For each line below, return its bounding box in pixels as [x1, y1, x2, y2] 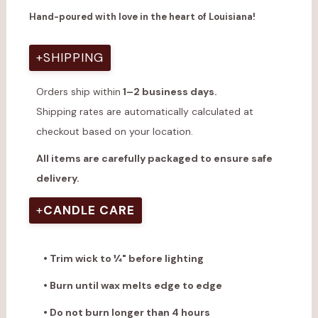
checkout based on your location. [35, 125, 193, 138]
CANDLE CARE [43, 202, 135, 219]
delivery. [35, 172, 79, 185]
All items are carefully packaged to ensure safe [35, 152, 273, 165]
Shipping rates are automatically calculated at [35, 105, 253, 118]
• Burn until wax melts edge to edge [43, 279, 222, 292]
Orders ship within [35, 85, 121, 98]
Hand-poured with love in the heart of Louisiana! [28, 11, 256, 23]
